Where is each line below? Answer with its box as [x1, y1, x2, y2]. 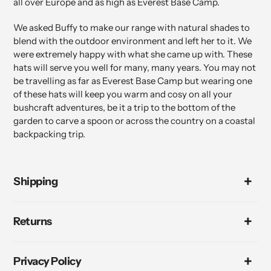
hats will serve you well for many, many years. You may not [13, 61, 256, 73]
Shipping [13, 175, 57, 189]
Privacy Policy [13, 255, 81, 269]
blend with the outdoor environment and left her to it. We [13, 34, 252, 47]
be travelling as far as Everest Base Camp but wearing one [13, 74, 252, 87]
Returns [13, 215, 52, 229]
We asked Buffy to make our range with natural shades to [13, 21, 250, 33]
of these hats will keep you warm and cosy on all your [13, 88, 232, 100]
